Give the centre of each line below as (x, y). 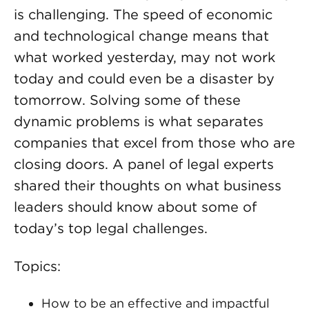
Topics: (37, 266)
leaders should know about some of (135, 207)
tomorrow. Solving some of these (127, 100)
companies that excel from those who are (154, 143)
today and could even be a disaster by (144, 79)
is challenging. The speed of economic (143, 14)
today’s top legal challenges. (111, 228)
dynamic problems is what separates (139, 121)
